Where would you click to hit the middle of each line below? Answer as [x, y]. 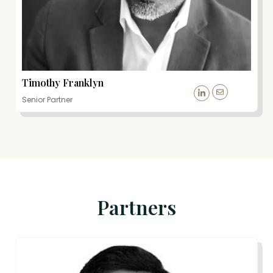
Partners [136, 207]
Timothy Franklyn [63, 82]
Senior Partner [47, 99]
